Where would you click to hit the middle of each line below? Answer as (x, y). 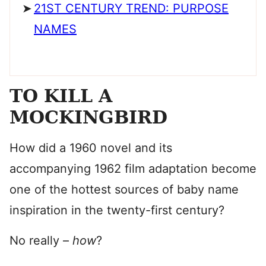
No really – (41, 240)
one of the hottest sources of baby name (124, 189)
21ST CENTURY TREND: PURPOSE (131, 8)
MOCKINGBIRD (88, 117)
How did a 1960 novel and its (91, 148)
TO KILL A (61, 96)
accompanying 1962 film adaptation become (133, 169)
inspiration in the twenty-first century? (117, 210)
